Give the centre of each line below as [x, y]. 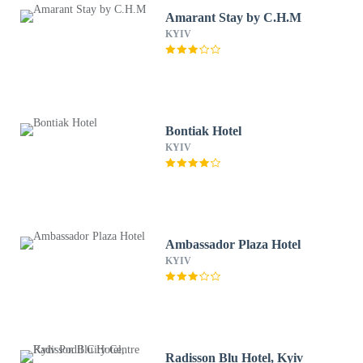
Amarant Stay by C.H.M [234, 17]
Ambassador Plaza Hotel [233, 244]
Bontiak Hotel [204, 131]
